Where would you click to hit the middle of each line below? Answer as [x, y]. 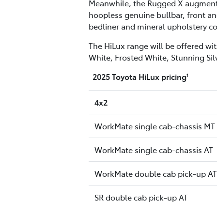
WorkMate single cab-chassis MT [155, 126]
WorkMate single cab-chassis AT [154, 150]
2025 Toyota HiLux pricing [138, 77]
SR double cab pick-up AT [141, 197]
